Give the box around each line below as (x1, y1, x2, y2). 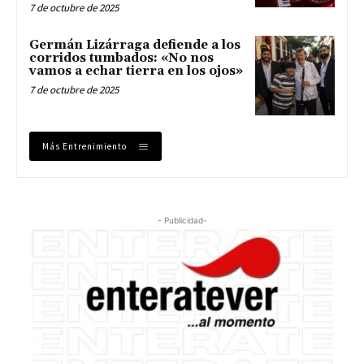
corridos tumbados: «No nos (29, 50, 214, 67)
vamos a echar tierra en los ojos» (29, 63, 243, 80)
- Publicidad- (157, 214, 207, 225)
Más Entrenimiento (42, 140, 127, 152)
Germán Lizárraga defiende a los (29, 37, 240, 54)
